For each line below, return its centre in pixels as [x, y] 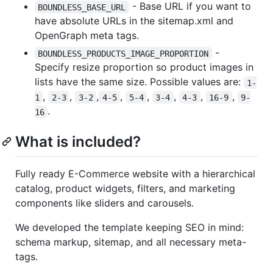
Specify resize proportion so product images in [144, 67]
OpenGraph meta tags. [87, 36]
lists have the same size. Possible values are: [139, 82]
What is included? [78, 142]
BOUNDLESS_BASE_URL [82, 7]
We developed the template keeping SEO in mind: [129, 227]
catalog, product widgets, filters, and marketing [125, 188]
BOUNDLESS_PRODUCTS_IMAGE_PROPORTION [123, 53]
